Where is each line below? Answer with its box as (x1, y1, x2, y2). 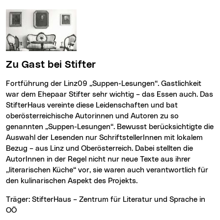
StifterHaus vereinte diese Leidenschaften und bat (6, 102, 178, 110)
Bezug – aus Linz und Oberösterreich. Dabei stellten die (6, 145, 193, 153)
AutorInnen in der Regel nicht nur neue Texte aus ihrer (6, 156, 191, 164)
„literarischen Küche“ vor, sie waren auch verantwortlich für (6, 166, 208, 174)
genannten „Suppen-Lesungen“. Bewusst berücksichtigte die (6, 123, 214, 131)
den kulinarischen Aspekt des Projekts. (6, 177, 137, 185)
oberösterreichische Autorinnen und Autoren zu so (6, 112, 179, 120)
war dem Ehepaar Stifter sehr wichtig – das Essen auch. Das (6, 91, 213, 99)
